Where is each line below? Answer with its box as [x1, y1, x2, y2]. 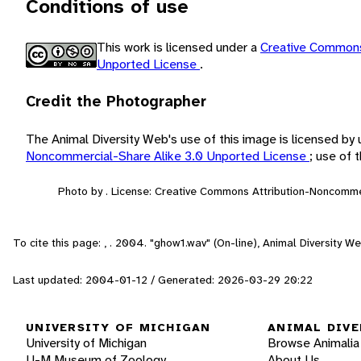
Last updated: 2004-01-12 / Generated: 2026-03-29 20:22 [13, 272, 313, 287]
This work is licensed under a [97, 38, 260, 56]
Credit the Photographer [26, 91, 206, 111]
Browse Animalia [268, 334, 359, 352]
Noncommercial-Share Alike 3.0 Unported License [26, 147, 309, 164]
